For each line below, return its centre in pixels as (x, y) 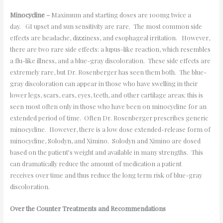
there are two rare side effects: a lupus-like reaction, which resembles (110, 49)
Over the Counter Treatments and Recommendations (88, 208)
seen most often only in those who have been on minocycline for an (108, 107)
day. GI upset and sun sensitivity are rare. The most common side (106, 26)
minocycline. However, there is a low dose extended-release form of (110, 129)
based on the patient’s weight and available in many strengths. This (106, 152)
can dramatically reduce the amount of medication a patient (96, 164)
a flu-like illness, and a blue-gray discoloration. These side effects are (110, 61)
